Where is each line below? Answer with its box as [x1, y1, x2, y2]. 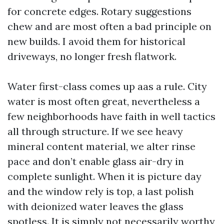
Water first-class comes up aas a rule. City [7, 80, 207, 92]
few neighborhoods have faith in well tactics [7, 110, 215, 122]
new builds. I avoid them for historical [7, 35, 185, 47]
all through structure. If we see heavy [7, 125, 183, 137]
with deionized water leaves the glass [7, 200, 183, 212]
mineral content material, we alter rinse [7, 140, 195, 152]
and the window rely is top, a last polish [7, 185, 194, 197]
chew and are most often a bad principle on [7, 20, 211, 32]
